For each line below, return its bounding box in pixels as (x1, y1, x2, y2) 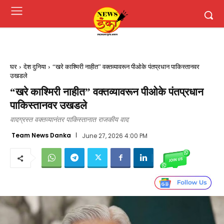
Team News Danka (11, 130, 71, 139)
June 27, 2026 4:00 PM (81, 131, 147, 140)
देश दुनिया (23, 63, 46, 70)
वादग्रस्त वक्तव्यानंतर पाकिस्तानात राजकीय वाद (10, 116, 128, 123)
